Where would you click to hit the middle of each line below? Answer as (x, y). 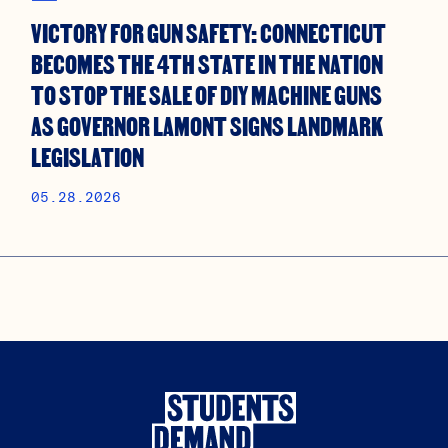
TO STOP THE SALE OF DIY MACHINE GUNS (206, 93)
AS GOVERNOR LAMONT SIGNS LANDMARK (206, 124)
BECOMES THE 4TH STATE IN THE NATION (206, 62)
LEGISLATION (87, 155)
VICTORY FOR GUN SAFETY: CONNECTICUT (208, 31)
